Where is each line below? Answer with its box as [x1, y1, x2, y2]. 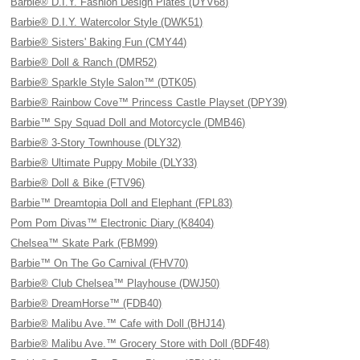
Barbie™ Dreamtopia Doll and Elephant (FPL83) [10, 197, 233, 209]
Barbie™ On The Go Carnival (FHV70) [10, 257, 189, 269]
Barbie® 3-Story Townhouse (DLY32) [10, 137, 182, 149]
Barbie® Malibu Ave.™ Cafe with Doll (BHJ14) [10, 317, 226, 329]
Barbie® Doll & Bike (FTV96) [10, 177, 145, 189]
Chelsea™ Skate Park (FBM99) [10, 237, 158, 249]
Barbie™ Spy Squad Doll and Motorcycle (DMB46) [10, 117, 246, 129]
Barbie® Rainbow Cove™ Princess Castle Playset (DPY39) [10, 96, 288, 108]
